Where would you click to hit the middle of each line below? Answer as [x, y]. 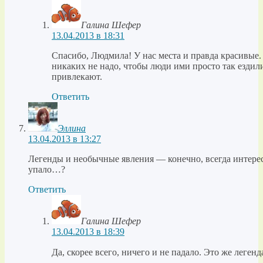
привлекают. [77, 77]
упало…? [47, 170]
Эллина [72, 129]
